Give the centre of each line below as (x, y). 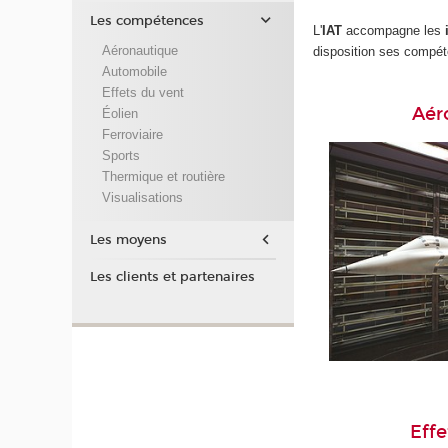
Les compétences (146, 21)
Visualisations (142, 197)
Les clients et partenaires (172, 277)
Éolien (119, 113)
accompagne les (394, 30)
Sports (120, 155)
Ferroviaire (132, 134)
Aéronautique (139, 50)
